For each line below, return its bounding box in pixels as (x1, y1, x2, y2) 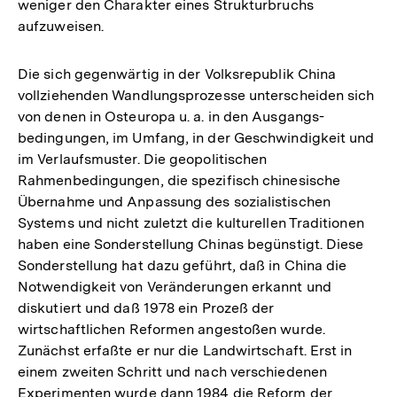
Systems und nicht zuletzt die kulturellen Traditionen (18, 214, 364, 231)
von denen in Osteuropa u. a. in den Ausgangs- (18, 107, 325, 125)
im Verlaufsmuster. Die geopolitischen (18, 150, 268, 167)
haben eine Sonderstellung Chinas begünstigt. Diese (18, 235, 364, 253)
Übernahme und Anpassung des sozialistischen (18, 192, 331, 210)
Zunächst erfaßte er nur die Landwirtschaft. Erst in (18, 341, 353, 359)
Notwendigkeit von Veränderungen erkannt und (18, 277, 331, 295)
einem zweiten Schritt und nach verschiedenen (18, 362, 327, 380)
